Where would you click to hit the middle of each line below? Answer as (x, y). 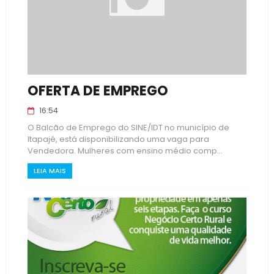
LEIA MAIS (50, 171)
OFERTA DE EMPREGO (98, 91)
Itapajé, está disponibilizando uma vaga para (118, 139)
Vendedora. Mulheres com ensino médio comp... (125, 151)
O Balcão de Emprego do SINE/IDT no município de (128, 128)
